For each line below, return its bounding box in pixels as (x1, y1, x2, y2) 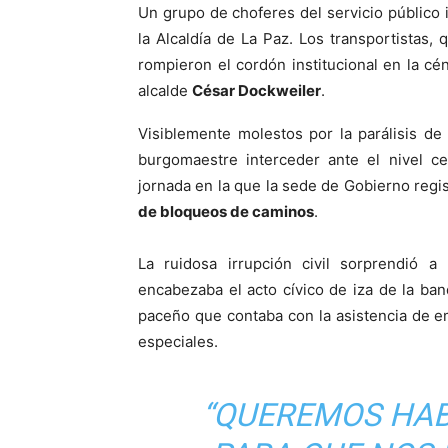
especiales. (138, 331, 218, 351)
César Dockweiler (192, 80, 321, 100)
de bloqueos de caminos (138, 201, 314, 221)
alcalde (138, 80, 192, 100)
